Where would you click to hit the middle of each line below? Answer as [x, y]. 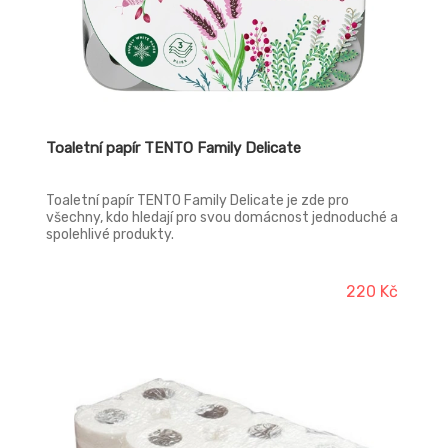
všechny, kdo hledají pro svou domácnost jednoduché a [222, 217]
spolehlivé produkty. [110, 234]
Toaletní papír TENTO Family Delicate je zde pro [197, 200]
